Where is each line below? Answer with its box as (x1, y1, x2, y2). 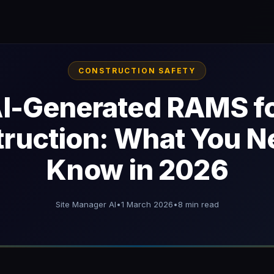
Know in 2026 (46, 154, 228, 187)
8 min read (177, 199, 219, 209)
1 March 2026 (120, 199, 173, 209)
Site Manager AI (55, 199, 116, 209)
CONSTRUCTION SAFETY (78, 66, 196, 75)
